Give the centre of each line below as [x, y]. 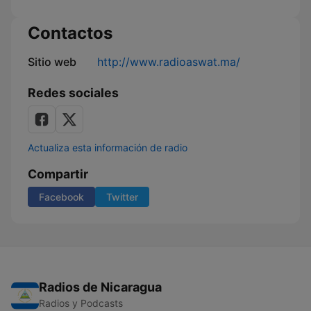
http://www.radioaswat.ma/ [169, 62]
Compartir [58, 174]
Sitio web [52, 62]
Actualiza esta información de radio [108, 148]
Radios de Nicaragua [100, 287]
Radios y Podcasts [81, 303]
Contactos [70, 33]
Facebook [61, 197]
